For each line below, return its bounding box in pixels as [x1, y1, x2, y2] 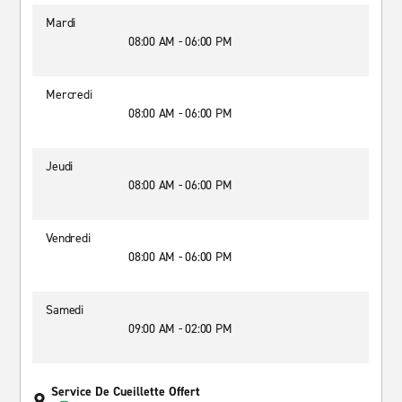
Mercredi [46, 86, 92, 103]
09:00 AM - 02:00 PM [128, 320, 232, 337]
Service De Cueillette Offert [51, 383, 201, 400]
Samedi [46, 301, 83, 319]
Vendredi [46, 230, 91, 247]
